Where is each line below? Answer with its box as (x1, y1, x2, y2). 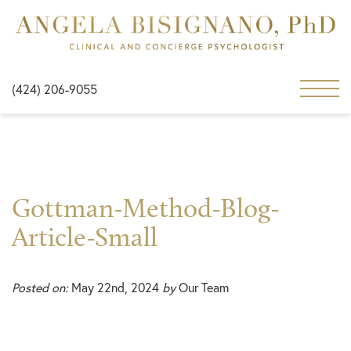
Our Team (175, 278, 229, 295)
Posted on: (12, 278, 68, 295)
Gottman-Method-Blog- (12, 191, 280, 224)
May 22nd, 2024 (68, 278, 162, 295)
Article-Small (12, 220, 157, 253)
